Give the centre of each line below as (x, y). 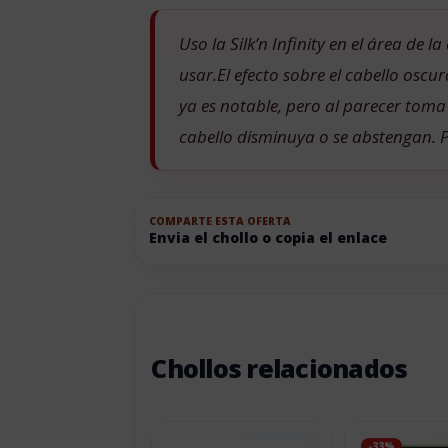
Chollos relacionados (279, 367)
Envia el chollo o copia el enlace (268, 238)
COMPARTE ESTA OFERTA (220, 221)
